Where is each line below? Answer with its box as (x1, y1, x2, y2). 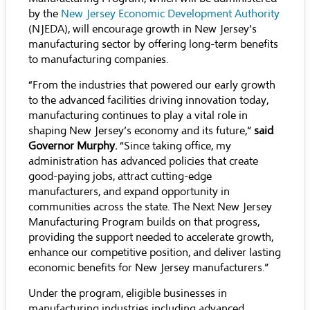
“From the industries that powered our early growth (28, 78, 275, 92)
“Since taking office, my (117, 139, 231, 153)
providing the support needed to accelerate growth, (28, 230, 273, 244)
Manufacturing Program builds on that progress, (28, 215, 259, 229)
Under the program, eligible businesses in (28, 286, 227, 300)
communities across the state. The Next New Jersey (28, 200, 272, 214)
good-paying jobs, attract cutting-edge (28, 170, 212, 183)
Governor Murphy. (28, 139, 117, 153)
